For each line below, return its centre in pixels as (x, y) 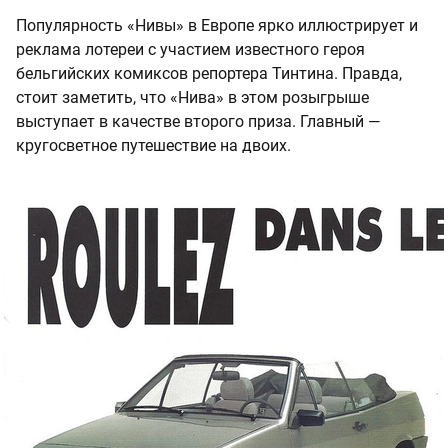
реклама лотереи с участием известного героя (190, 50)
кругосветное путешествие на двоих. (153, 146)
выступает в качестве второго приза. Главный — (198, 122)
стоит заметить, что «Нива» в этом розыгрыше (192, 98)
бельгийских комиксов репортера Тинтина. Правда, (209, 74)
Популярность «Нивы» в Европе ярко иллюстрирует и (217, 26)
